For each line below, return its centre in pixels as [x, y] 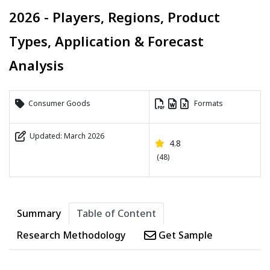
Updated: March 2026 [65, 136]
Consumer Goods [58, 104]
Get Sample [184, 235]
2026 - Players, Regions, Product [115, 17]
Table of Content [116, 214]
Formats [206, 104]
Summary [39, 214]
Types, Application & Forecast [106, 41]
